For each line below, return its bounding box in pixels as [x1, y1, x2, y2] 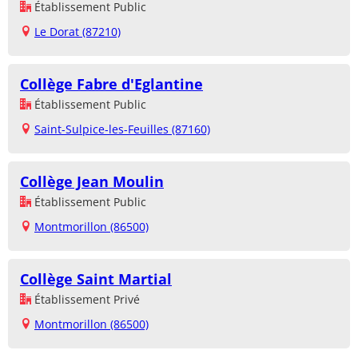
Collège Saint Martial [20, 269, 172, 289]
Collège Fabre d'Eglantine [20, 74, 203, 94]
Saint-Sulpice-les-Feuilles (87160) [34, 121, 210, 137]
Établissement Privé [31, 292, 140, 308]
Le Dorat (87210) [34, 24, 121, 40]
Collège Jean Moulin [20, 172, 164, 192]
